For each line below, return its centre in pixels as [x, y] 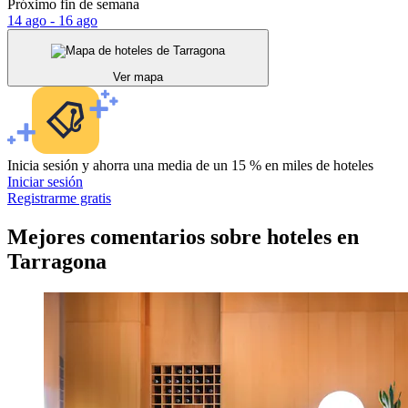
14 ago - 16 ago [52, 20]
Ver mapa [138, 77]
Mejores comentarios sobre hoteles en [183, 237]
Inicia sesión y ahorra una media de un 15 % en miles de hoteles [190, 166]
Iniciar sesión [45, 182]
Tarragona [57, 262]
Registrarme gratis [59, 199]
